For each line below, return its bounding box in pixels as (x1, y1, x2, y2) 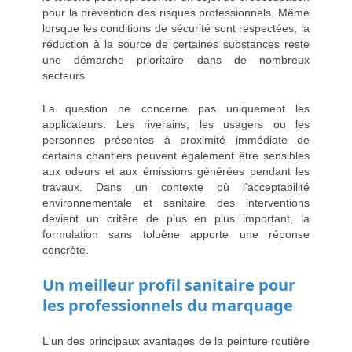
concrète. (42, 244, 89, 257)
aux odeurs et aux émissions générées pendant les (42, 165, 310, 178)
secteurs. (42, 69, 88, 82)
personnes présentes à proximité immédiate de (42, 134, 310, 147)
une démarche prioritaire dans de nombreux (42, 53, 310, 67)
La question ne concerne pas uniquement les (42, 102, 310, 115)
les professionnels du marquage (42, 295, 293, 317)
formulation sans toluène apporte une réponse (42, 228, 310, 241)
